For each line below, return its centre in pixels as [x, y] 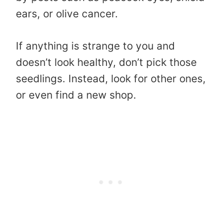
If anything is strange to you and [95, 46]
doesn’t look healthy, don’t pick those [106, 62]
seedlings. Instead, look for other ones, [111, 79]
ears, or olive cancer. [67, 14]
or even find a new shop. [76, 95]
